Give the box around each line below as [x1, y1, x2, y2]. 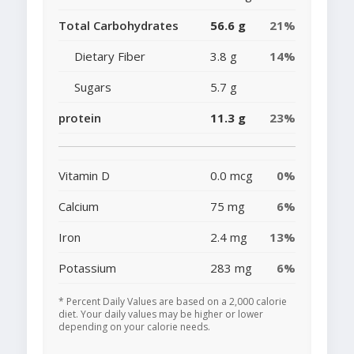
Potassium [58, 260, 116, 277]
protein [58, 110, 101, 126]
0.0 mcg [210, 168, 253, 184]
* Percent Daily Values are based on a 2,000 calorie [58, 295, 287, 309]
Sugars [74, 79, 111, 96]
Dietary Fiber [74, 48, 145, 65]
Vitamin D [58, 168, 110, 184]
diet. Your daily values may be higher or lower [58, 307, 263, 322]
